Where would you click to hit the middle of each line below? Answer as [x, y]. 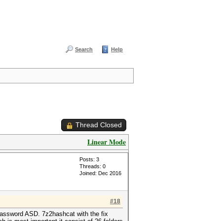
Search [84, 49]
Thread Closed [99, 125]
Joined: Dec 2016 [100, 173]
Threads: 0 [92, 166]
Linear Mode [107, 142]
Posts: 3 [89, 159]
